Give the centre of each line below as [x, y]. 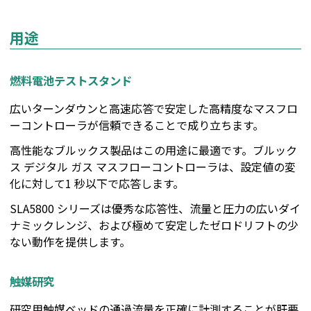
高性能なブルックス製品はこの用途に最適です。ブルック [153, 150]
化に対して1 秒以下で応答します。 [97, 184]
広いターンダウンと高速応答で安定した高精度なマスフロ [154, 109]
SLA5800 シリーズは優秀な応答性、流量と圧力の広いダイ [155, 209]
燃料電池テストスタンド [71, 80]
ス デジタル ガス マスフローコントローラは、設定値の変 [153, 167]
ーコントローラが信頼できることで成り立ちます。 [137, 125]
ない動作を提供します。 [70, 242]
